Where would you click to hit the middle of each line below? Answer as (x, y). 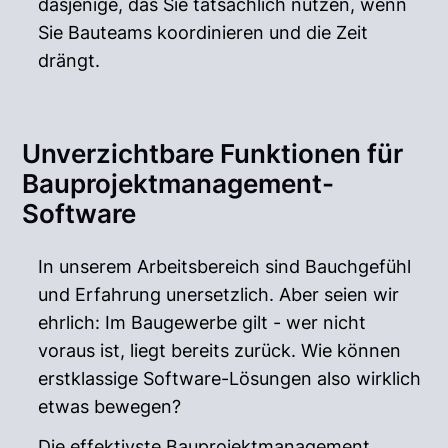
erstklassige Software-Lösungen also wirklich (230, 378)
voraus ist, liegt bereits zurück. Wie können (220, 350)
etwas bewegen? (110, 406)
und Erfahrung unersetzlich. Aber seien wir (219, 294)
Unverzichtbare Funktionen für (213, 153)
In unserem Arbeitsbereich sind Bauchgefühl (225, 266)
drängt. (69, 60)
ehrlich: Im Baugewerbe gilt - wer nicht (202, 322)
